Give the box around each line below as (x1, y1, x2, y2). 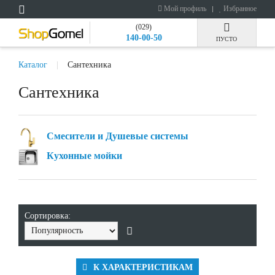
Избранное (222, 4, 257, 13)
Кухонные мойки (47, 150, 122, 161)
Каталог (18, 60, 47, 69)
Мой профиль (162, 4, 206, 13)
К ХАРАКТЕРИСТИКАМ (93, 263, 193, 272)
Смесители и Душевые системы (47, 131, 188, 142)
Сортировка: (25, 211, 73, 220)
